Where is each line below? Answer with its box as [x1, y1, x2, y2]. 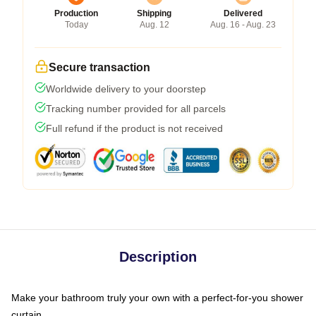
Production [54, 8, 98, 18]
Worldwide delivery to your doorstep [46, 83, 206, 95]
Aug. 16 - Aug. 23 [210, 19, 276, 30]
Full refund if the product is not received [46, 122, 223, 134]
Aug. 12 [139, 19, 169, 30]
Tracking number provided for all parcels [46, 102, 226, 114]
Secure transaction [49, 61, 150, 73]
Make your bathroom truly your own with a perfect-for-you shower [11, 291, 303, 303]
